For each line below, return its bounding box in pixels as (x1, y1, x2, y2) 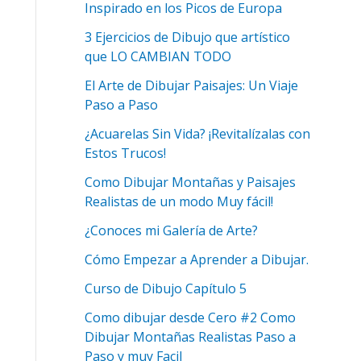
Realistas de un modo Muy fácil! (84, 193, 273, 211)
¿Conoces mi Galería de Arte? (84, 222, 258, 240)
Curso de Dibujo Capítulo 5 (84, 280, 247, 298)
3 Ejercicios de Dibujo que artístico (84, 28, 290, 47)
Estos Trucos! (84, 144, 166, 163)
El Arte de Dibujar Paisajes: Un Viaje (84, 77, 298, 95)
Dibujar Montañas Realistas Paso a (84, 328, 296, 346)
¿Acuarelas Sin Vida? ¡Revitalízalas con (84, 125, 310, 143)
